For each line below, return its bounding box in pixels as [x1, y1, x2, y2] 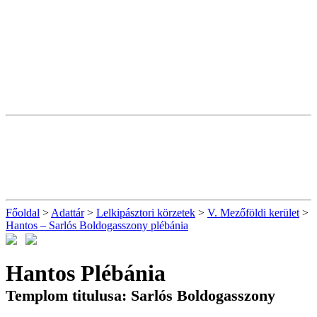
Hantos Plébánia [6, 260, 166, 286]
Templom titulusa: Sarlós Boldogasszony [6, 286, 275, 304]
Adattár [51, 207, 84, 219]
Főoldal [6, 207, 40, 219]
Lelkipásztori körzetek [96, 207, 195, 219]
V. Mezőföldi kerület [207, 207, 299, 219]
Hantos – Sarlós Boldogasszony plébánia [6, 219, 188, 231]
